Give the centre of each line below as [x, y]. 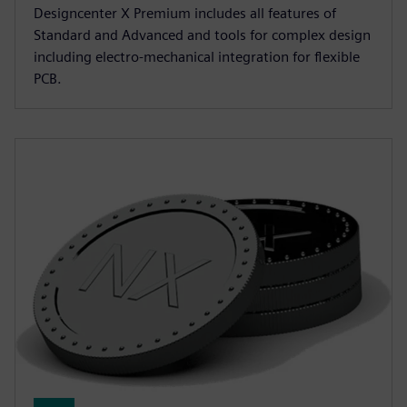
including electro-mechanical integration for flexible [197, 56]
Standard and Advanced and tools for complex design [202, 35]
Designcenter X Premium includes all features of [185, 13]
